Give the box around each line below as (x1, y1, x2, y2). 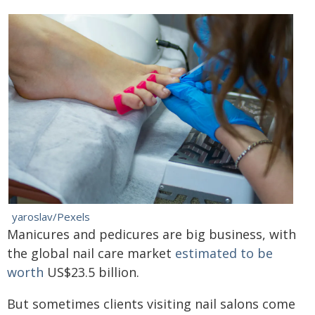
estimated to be (175, 245, 273, 262)
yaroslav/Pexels (11, 210, 90, 224)
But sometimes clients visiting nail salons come (7, 295, 295, 312)
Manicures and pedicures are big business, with (7, 226, 296, 243)
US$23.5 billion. (44, 264, 139, 281)
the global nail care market (7, 245, 175, 262)
